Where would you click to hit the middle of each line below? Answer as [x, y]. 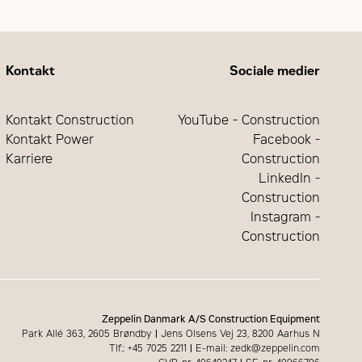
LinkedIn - [289, 178]
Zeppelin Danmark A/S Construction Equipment [210, 319]
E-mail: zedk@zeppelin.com [256, 348]
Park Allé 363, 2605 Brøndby [88, 333]
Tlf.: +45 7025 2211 [149, 348]
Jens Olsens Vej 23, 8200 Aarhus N [238, 333]
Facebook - [286, 139]
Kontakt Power [49, 139]
